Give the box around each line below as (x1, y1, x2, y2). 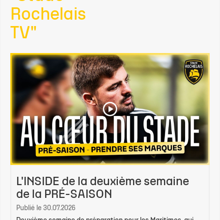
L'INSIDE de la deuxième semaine (16, 176, 189, 188)
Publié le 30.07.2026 (16, 205, 75, 212)
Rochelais (10, 7, 86, 23)
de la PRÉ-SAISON (16, 189, 112, 200)
